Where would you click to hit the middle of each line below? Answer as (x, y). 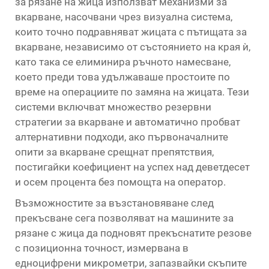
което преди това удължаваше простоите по (122, 77)
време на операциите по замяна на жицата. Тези (132, 92)
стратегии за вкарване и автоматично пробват (128, 122)
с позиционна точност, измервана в (102, 248)
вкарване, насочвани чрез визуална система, (124, 17)
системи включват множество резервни (113, 107)
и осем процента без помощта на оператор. (120, 182)
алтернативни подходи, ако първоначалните (122, 137)
